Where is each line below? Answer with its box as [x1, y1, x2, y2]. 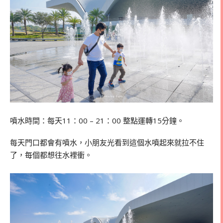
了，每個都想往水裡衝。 [10, 149, 92, 160]
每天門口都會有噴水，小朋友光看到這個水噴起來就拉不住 [10, 137, 204, 147]
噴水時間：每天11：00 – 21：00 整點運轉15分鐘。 [10, 115, 184, 126]
